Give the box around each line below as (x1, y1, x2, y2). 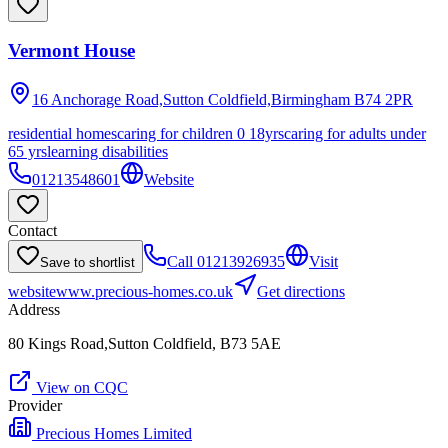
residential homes (8, 125, 117, 143)
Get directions (257, 283, 345, 301)
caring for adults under (284, 125, 426, 143)
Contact (8, 222, 57, 240)
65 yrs (8, 143, 47, 161)
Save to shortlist (40, 255, 135, 271)
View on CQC (32, 379, 128, 397)
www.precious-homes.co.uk (56, 283, 233, 301)
